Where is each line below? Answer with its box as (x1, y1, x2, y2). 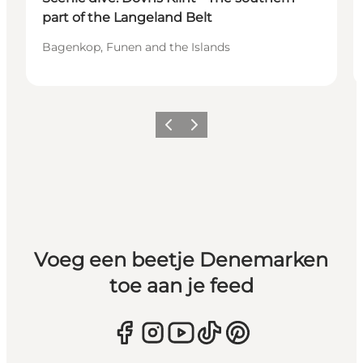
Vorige (157, 123, 190, 136)
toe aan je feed (109, 274, 254, 298)
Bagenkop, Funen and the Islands (42, 40, 230, 55)
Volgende (183, 123, 231, 136)
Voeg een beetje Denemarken (34, 248, 329, 272)
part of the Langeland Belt (42, 10, 212, 26)
